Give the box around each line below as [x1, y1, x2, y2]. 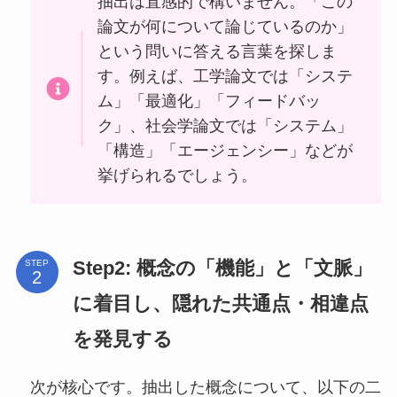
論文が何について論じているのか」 [97, 17, 354, 35]
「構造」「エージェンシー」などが [97, 141, 354, 160]
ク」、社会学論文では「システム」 [97, 116, 354, 135]
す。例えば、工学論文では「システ [97, 66, 354, 85]
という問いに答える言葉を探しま [97, 42, 338, 60]
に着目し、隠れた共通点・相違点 [72, 292, 369, 315]
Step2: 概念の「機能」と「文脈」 [72, 257, 372, 280]
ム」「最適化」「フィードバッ [97, 91, 322, 110]
